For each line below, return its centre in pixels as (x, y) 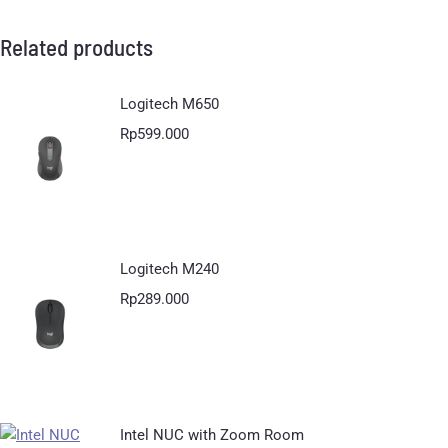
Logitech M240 (169, 269)
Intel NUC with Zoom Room (212, 434)
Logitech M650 (169, 104)
